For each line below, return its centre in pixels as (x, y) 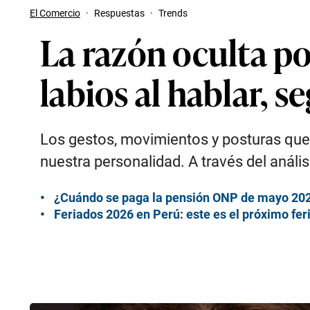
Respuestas (119, 13)
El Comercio (55, 13)
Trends (173, 13)
